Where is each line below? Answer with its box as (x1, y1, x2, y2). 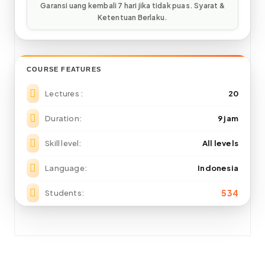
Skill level (45, 138, 79, 148)
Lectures (45, 89, 80, 98)
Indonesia (198, 163, 238, 173)
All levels (202, 138, 238, 148)
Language (45, 163, 85, 173)
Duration (45, 114, 79, 123)
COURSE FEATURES (27, 66, 101, 73)
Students (45, 188, 82, 198)
